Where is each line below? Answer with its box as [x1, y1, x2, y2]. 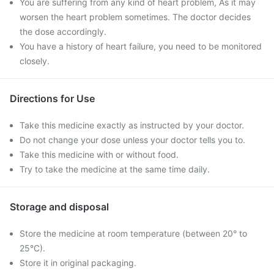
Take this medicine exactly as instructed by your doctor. [20, 120, 244, 130]
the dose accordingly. [20, 26, 106, 37]
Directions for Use [10, 92, 95, 105]
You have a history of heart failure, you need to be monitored [20, 41, 262, 51]
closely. [20, 56, 50, 66]
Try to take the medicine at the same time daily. [20, 164, 210, 174]
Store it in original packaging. [20, 257, 136, 268]
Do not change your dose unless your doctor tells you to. [20, 135, 245, 145]
